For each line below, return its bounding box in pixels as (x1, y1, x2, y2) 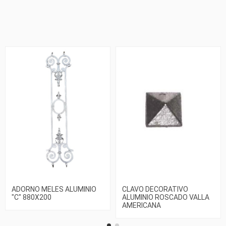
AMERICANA (122, 201, 161, 210)
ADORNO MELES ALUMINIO (12, 185, 96, 194)
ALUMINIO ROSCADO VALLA (122, 193, 209, 202)
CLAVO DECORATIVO (122, 185, 188, 194)
